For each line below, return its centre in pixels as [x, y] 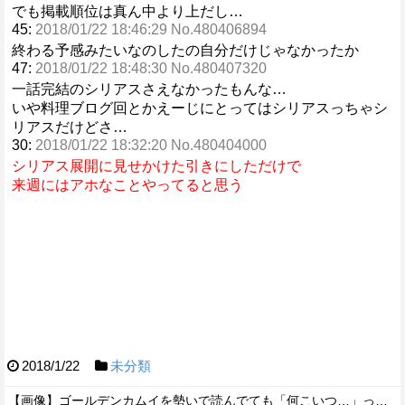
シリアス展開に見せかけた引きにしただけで [156, 166]
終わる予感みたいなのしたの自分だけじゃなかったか [185, 50]
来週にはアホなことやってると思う [127, 185]
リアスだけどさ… [70, 127]
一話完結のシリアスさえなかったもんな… [149, 89]
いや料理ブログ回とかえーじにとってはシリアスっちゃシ [200, 108]
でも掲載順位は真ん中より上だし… [127, 11]
